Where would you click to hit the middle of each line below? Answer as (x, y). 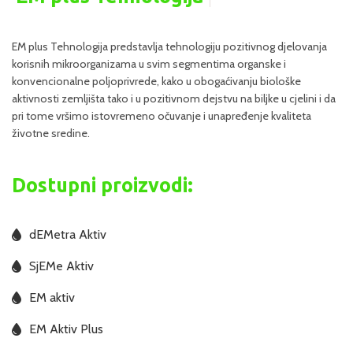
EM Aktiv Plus (66, 329)
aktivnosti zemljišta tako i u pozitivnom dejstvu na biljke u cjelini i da (174, 98)
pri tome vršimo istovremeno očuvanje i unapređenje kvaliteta (162, 116)
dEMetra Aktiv (68, 234)
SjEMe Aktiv (61, 266)
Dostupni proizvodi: (102, 185)
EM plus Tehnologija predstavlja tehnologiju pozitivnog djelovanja (169, 46)
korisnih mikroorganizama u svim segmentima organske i (149, 64)
